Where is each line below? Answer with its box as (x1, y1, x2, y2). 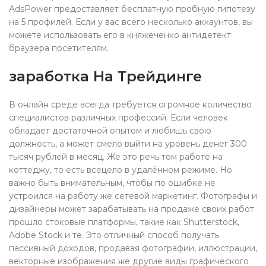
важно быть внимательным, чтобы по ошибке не (9, 178, 216, 188)
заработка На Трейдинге (9, 68, 202, 85)
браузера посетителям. (9, 43, 109, 53)
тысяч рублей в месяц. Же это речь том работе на (9, 151, 223, 162)
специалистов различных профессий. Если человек (9, 112, 228, 123)
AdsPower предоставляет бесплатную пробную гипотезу (9, 4, 255, 14)
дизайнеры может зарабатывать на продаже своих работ (9, 204, 254, 214)
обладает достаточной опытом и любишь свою (9, 125, 211, 136)
